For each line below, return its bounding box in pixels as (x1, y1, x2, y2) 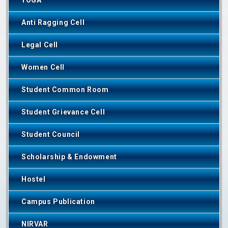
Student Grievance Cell (21, 108, 105, 116)
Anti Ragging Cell (21, 18, 85, 26)
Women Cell (21, 63, 65, 71)
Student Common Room (21, 85, 109, 94)
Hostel (21, 175, 46, 183)
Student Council (21, 130, 80, 138)
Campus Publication (21, 197, 95, 206)
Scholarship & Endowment (21, 153, 117, 161)
